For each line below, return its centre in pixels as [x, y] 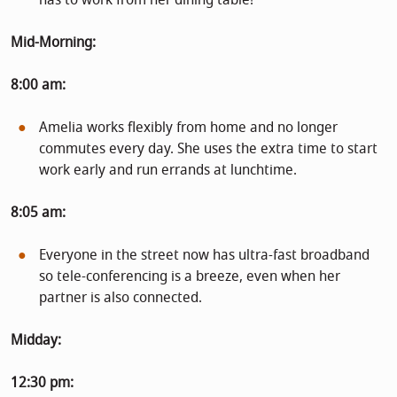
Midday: [36, 340]
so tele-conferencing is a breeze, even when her [190, 276]
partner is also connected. [121, 297]
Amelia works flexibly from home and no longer [188, 127]
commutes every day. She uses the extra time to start [208, 148]
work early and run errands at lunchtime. [168, 170]
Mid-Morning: [53, 42]
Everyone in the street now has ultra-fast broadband [204, 255]
